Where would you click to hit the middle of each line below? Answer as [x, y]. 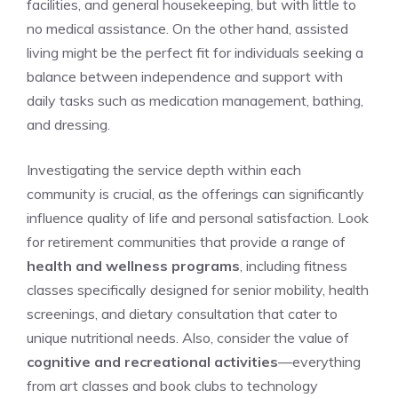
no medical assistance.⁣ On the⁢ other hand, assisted [187, 29]
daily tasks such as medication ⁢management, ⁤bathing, [195, 101]
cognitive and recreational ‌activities [152, 362]
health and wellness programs [133, 266]
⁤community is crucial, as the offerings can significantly [195, 194]
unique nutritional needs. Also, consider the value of [188, 338]
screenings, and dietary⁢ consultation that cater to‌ [182, 314]
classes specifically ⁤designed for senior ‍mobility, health [198, 290]
